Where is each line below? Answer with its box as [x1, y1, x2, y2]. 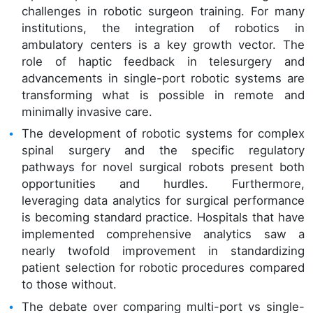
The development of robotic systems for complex [22, 126, 305, 141]
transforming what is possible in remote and [22, 88, 305, 103]
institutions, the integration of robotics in [22, 21, 305, 36]
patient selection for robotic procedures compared [22, 261, 305, 275]
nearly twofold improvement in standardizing [22, 244, 305, 259]
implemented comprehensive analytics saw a [22, 227, 305, 242]
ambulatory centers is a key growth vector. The [22, 38, 305, 52]
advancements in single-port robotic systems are [22, 71, 305, 86]
